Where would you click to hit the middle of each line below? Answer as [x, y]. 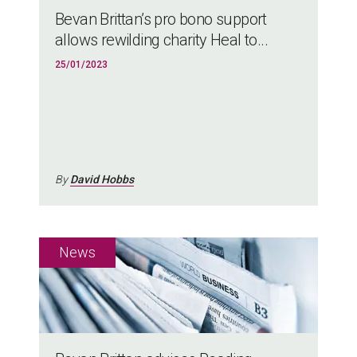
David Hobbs [102, 180]
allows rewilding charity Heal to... [161, 39]
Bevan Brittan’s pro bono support [161, 19]
